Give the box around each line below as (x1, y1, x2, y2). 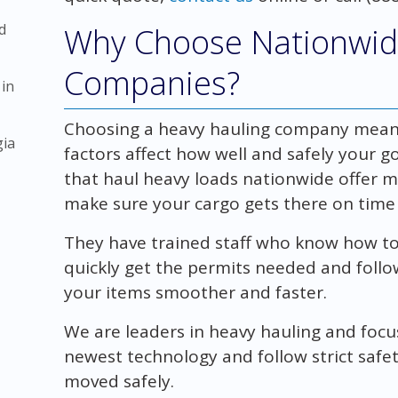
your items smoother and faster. (63, 280, 327, 304)
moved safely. (63, 369, 174, 393)
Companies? (63, 60, 240, 105)
